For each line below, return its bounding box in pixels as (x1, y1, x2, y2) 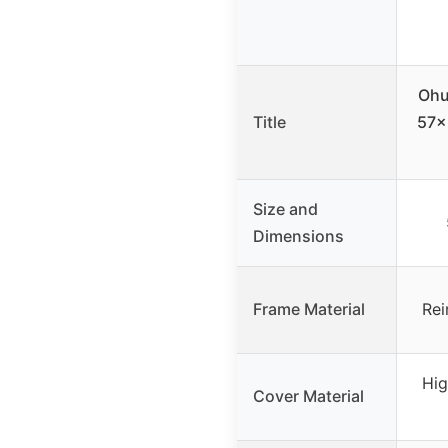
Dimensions (253, 225, 344, 246)
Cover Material (253, 385, 364, 406)
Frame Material (253, 298, 365, 319)
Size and (253, 198, 318, 219)
